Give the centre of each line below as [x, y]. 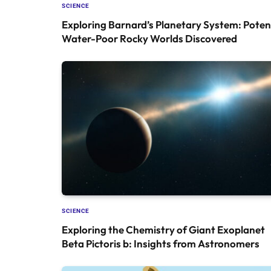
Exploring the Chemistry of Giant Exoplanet [163, 229]
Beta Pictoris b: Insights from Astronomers [161, 243]
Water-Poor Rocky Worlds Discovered [149, 38]
